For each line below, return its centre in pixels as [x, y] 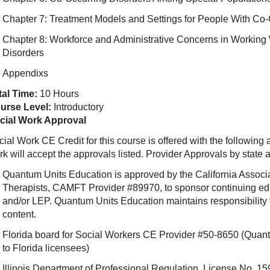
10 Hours [58, 94]
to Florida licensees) [47, 248]
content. [19, 214]
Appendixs [25, 73]
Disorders [23, 53]
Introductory [77, 107]
